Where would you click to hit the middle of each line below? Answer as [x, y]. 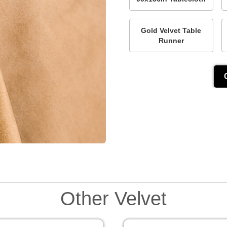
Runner [171, 41]
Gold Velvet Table [171, 30]
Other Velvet [113, 198]
